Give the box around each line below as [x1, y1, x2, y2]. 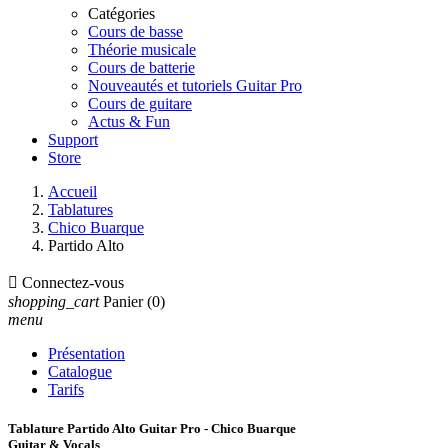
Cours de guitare [88, 95, 192, 112]
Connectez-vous [22, 274, 124, 291]
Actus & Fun [88, 113, 170, 130]
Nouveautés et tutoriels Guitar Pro [88, 77, 302, 94]
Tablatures [48, 201, 113, 218]
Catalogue [48, 363, 112, 380]
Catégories [88, 5, 155, 22]
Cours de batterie [88, 59, 195, 76]
